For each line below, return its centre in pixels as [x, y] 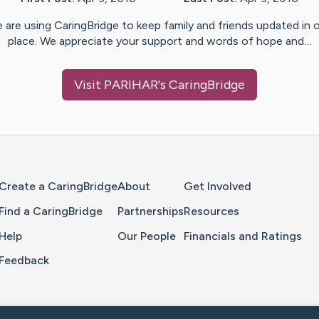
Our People [147, 236]
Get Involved [218, 187]
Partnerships [151, 211]
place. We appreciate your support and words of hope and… [159, 41]
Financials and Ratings [243, 236]
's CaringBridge [202, 85]
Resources [211, 211]
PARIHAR [131, 85]
